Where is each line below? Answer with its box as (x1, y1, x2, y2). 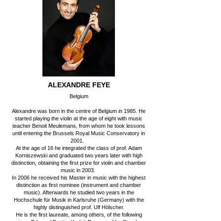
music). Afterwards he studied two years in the (23, 189, 134, 195)
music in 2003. (61, 167, 97, 173)
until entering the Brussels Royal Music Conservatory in (12, 130, 145, 136)
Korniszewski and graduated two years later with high (15, 152, 143, 158)
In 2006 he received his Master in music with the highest (12, 175, 146, 181)
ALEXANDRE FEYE (47, 81, 110, 89)
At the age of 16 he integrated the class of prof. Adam (15, 145, 142, 151)
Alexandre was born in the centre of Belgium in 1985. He (12, 108, 146, 114)
